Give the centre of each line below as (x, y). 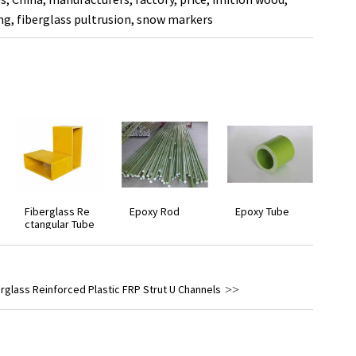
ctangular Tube (59, 224)
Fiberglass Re (57, 212)
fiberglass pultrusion (74, 19)
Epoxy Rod (155, 212)
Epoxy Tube (262, 212)
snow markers (175, 19)
